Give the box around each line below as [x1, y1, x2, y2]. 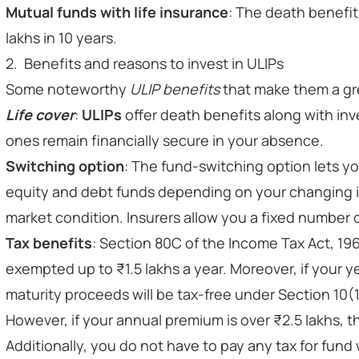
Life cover [6, 105, 75, 124]
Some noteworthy [6, 79, 130, 99]
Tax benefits [6, 233, 92, 252]
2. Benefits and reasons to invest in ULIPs [6, 54, 284, 73]
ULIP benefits [130, 79, 223, 99]
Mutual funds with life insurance [6, 2, 228, 22]
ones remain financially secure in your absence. [6, 131, 324, 150]
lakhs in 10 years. [6, 28, 117, 47]
